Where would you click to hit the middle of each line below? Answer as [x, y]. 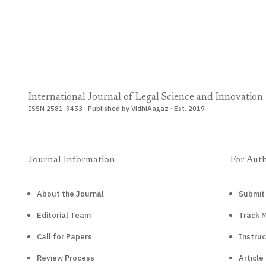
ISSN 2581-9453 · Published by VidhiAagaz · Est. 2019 [117, 108]
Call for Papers [64, 237]
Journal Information [72, 160]
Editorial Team [64, 215]
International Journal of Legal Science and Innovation [146, 97]
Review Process [66, 258]
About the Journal [70, 194]
